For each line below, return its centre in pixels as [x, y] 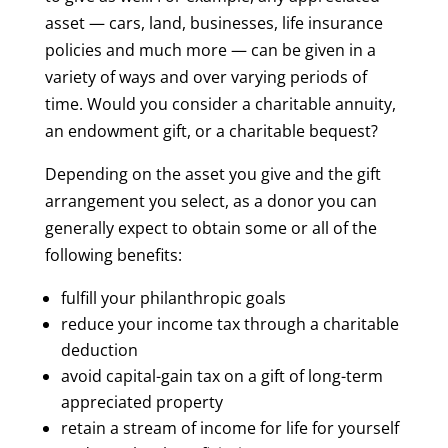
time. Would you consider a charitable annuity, [220, 104]
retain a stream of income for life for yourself [229, 428]
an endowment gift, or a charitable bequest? [211, 131]
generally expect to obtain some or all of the [210, 228]
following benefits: [113, 255]
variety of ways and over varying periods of [205, 77]
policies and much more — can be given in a [210, 50]
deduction [99, 350]
